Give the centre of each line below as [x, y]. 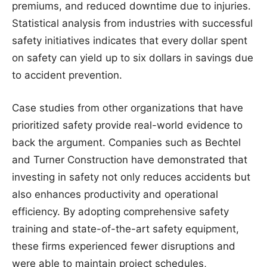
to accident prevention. [67, 75]
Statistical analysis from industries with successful [132, 23]
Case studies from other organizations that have [128, 108]
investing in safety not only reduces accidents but [131, 177]
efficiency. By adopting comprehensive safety [120, 212]
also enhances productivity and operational [115, 194]
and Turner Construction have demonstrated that [130, 160]
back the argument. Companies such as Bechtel [126, 142]
